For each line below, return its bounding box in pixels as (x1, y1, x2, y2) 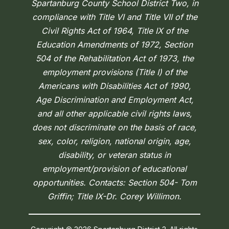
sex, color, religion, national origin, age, (38, 135, 191, 146)
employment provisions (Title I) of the (42, 66, 187, 77)
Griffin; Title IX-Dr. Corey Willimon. (48, 191, 181, 201)
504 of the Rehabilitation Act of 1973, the (35, 53, 194, 63)
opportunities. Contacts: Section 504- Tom (32, 177, 197, 188)
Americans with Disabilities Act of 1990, (38, 80, 191, 91)
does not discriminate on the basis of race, (32, 122, 197, 132)
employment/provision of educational (42, 163, 187, 174)
